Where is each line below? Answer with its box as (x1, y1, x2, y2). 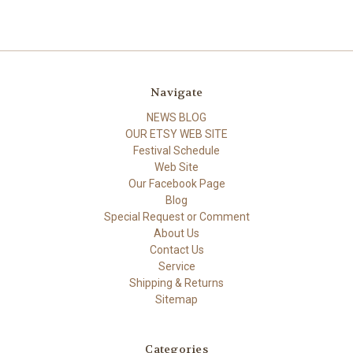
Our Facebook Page (128, 177, 225, 191)
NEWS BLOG (147, 111, 206, 124)
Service (158, 260, 195, 273)
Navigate (150, 85, 203, 100)
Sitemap (155, 293, 198, 307)
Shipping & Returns (129, 277, 224, 290)
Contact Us (149, 243, 204, 257)
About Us (154, 227, 199, 240)
